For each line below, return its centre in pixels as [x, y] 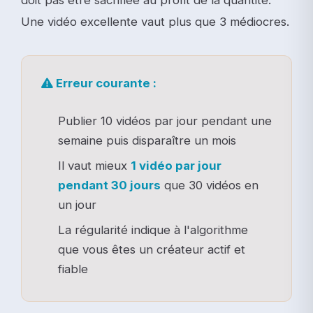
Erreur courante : [105, 83]
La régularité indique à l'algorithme [153, 230]
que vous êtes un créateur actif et [152, 249]
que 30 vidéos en [210, 185]
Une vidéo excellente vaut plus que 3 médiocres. [155, 21]
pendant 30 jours [109, 185]
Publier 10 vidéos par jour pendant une [165, 121]
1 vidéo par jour [176, 165]
